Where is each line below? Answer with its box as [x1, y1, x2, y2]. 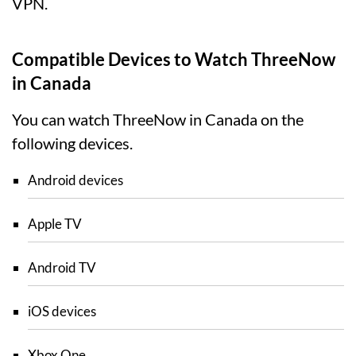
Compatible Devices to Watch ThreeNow [12, 48, 335, 71]
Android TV [28, 259, 96, 277]
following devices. [12, 133, 133, 153]
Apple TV [28, 215, 82, 233]
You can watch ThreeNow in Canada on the [12, 110, 304, 130]
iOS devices [28, 303, 96, 320]
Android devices [28, 172, 123, 189]
